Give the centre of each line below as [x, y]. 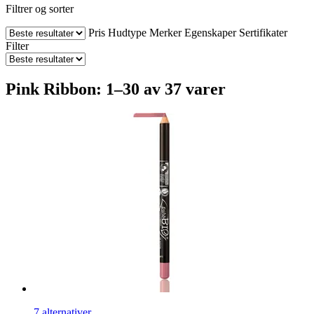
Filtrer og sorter [40, 8]
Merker [165, 32]
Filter [17, 46]
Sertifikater [263, 32]
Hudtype [127, 32]
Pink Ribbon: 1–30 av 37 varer [116, 89]
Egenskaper [210, 32]
